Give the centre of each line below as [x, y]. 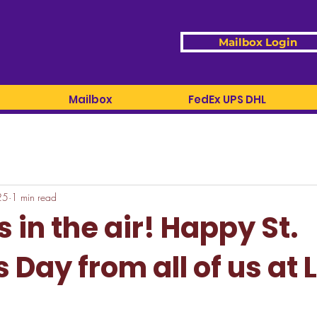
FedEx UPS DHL [227, 99]
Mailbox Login [258, 42]
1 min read [34, 197]
